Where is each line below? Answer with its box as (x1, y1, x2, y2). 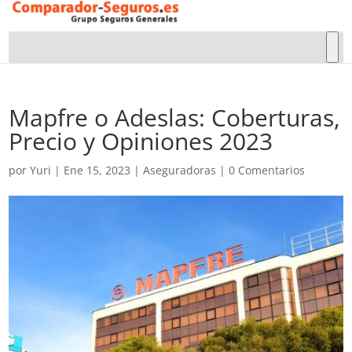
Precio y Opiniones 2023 (9, 125, 273, 157)
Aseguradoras (143, 163, 217, 178)
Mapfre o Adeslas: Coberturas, (9, 101, 341, 134)
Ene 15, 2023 (64, 163, 131, 178)
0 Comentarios (229, 163, 306, 178)
